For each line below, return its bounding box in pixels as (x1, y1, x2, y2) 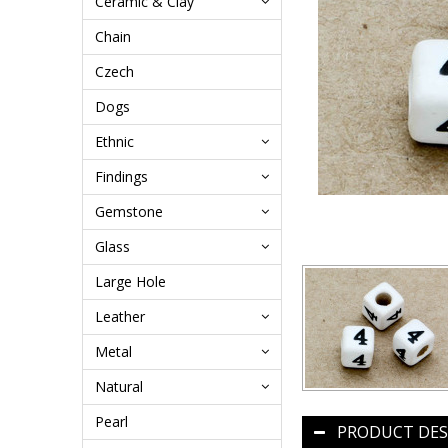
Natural (95, 377, 143, 396)
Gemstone (95, 202, 163, 221)
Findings (95, 167, 148, 186)
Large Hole (95, 272, 166, 291)
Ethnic (95, 132, 134, 151)
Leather (95, 307, 145, 326)
